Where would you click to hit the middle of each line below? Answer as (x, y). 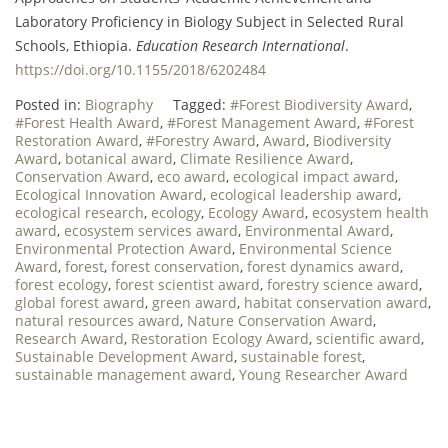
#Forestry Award (201, 140)
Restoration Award (77, 140)
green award (194, 302)
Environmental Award (317, 230)
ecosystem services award (151, 230)
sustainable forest (301, 356)
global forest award (80, 302)
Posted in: (50, 104)
